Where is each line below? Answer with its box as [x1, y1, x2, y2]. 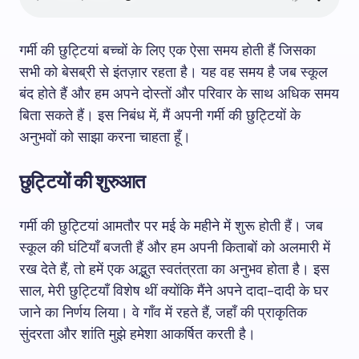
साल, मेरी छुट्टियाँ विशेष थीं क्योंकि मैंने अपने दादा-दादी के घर [19, 281, 329, 301]
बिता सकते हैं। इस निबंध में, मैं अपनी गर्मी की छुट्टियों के [19, 106, 301, 125]
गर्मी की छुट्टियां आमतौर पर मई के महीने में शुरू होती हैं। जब [19, 216, 323, 236]
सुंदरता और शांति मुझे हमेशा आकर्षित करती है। [19, 325, 256, 344]
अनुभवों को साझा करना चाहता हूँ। [19, 127, 191, 147]
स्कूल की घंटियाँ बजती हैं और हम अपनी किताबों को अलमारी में [19, 238, 330, 257]
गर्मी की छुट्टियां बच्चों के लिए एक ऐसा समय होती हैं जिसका [19, 41, 316, 60]
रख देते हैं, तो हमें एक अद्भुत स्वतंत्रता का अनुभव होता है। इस [19, 260, 329, 279]
